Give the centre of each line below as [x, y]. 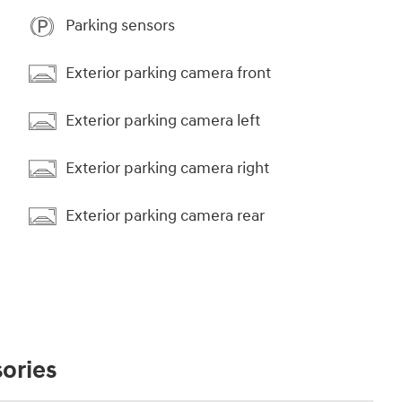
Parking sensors [120, 26]
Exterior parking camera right [167, 169]
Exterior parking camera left [163, 121]
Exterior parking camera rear [165, 216]
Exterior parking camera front [168, 74]
